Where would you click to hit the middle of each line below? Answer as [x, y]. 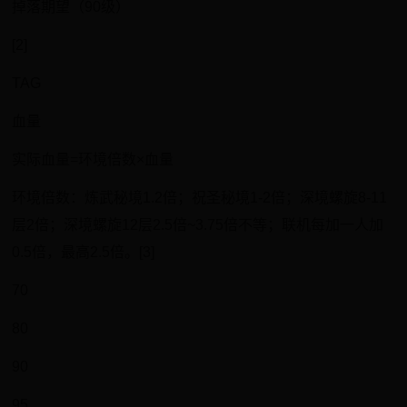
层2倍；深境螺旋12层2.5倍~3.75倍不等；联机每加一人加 [198, 225]
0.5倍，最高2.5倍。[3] [84, 252]
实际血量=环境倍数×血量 [93, 159]
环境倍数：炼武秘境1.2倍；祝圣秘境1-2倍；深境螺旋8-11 [200, 198]
